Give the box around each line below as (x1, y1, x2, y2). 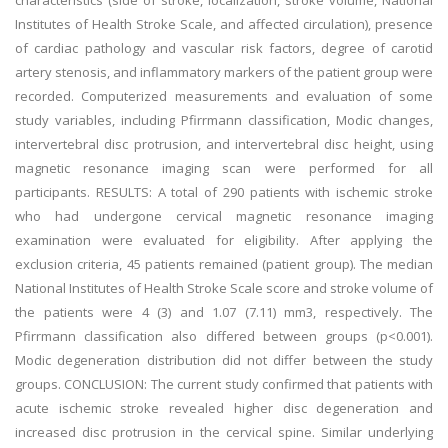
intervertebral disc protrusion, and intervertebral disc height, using (15, 135, 433, 153)
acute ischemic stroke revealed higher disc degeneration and (15, 399, 433, 417)
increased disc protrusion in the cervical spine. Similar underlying (15, 423, 433, 441)
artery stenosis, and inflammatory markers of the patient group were (15, 63, 433, 81)
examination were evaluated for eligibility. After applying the (15, 231, 433, 249)
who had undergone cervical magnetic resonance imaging (15, 207, 433, 225)
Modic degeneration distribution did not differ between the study (15, 351, 433, 369)
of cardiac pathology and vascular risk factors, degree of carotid (15, 39, 433, 57)
